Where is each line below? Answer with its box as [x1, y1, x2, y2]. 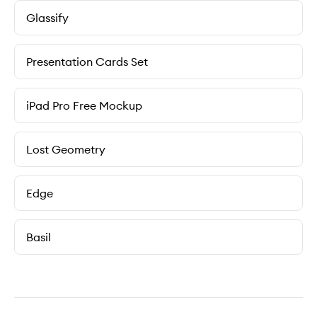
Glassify [26, 11, 69, 25]
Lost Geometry [26, 142, 105, 156]
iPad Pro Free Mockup [26, 98, 142, 113]
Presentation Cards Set [26, 54, 148, 69]
